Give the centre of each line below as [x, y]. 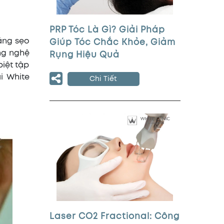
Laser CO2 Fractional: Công [114, 217]
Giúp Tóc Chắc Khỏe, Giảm [112, 43]
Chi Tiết [103, 79]
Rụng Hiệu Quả [84, 55]
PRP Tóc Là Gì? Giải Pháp [107, 30]
